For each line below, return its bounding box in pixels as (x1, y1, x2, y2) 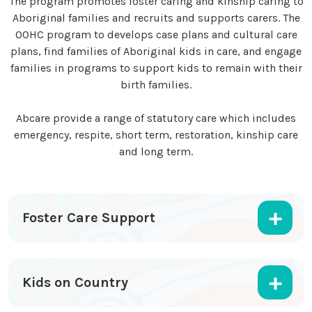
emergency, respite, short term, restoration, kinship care (14, 128, 298, 142)
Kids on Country (22, 274, 128, 291)
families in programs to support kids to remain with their (10, 61, 302, 75)
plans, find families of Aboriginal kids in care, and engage (10, 45, 302, 58)
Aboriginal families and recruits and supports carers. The (12, 11, 300, 25)
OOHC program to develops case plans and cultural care (15, 28, 297, 42)
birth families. (120, 78, 192, 92)
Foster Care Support (22, 210, 155, 226)
